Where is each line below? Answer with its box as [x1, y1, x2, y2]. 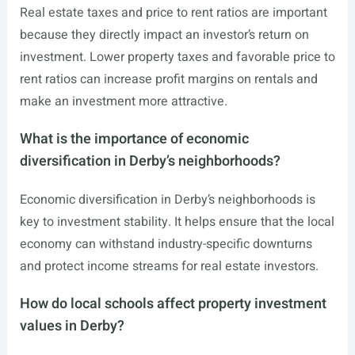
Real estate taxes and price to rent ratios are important [19, 3, 327, 23]
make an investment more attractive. [19, 92, 227, 112]
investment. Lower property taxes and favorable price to [19, 48, 335, 67]
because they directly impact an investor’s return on [19, 25, 309, 45]
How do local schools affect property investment [19, 293, 326, 315]
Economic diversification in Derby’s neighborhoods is [19, 190, 315, 210]
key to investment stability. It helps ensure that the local [19, 212, 334, 232]
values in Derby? [19, 315, 124, 338]
